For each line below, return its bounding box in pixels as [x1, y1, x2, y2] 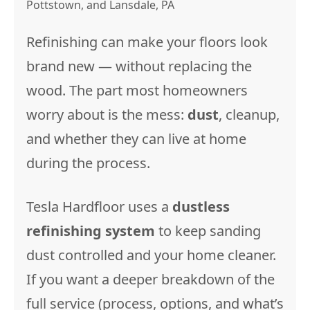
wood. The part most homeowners [26, 81, 248, 100]
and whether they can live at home [26, 129, 246, 148]
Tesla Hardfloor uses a [26, 197, 172, 216]
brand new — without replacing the [26, 57, 252, 75]
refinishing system [26, 221, 155, 240]
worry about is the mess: [26, 105, 188, 124]
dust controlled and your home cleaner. [26, 246, 276, 264]
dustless [172, 197, 230, 216]
